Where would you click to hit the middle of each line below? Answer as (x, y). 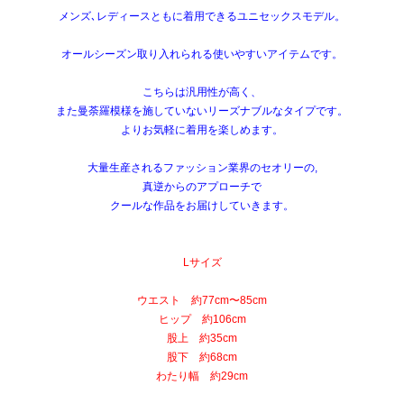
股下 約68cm (202, 358)
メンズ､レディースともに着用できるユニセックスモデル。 (202, 17)
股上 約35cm (202, 339)
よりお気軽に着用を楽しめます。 (202, 130)
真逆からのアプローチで (202, 187)
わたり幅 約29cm (202, 376)
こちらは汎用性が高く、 (202, 92)
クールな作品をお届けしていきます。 (202, 206)
